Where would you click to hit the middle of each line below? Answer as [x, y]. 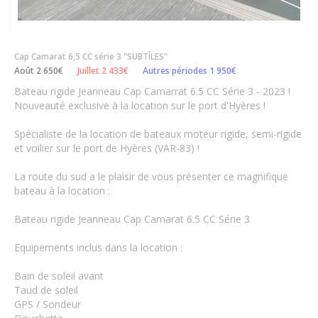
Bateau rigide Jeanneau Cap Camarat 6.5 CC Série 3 [132, 219]
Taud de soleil [46, 290]
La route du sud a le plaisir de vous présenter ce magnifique [151, 176]
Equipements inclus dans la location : [98, 247]
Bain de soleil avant [59, 275]
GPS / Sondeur [48, 304]
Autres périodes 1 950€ [190, 70]
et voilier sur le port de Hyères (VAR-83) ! [107, 148]
